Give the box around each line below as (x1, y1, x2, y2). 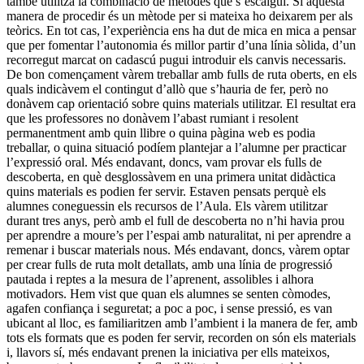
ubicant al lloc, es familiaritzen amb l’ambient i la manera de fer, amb (6, 316, 357, 331)
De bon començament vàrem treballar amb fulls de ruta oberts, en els (6, 67, 357, 82)
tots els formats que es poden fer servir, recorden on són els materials (6, 331, 356, 345)
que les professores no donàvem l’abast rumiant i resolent (6, 111, 298, 126)
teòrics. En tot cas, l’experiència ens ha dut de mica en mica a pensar (6, 24, 356, 38)
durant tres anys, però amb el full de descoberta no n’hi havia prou (6, 214, 344, 228)
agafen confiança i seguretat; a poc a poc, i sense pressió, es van (6, 301, 332, 316)
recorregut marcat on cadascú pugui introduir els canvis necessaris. (6, 53, 346, 67)
